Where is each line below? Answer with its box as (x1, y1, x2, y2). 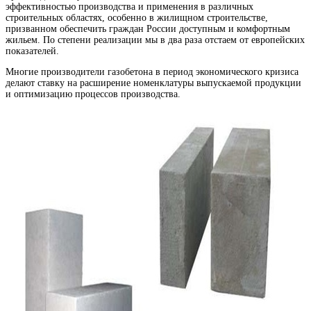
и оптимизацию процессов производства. (6, 88, 180, 99)
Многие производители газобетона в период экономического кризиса (6, 66, 299, 77)
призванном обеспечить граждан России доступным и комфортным (6, 23, 290, 34)
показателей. (6, 45, 59, 56)
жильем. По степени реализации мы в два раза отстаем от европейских (6, 34, 305, 45)
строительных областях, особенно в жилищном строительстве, (6, 12, 268, 23)
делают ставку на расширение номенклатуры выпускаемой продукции (6, 77, 301, 88)
